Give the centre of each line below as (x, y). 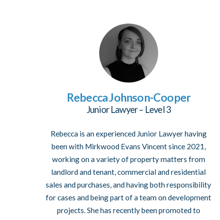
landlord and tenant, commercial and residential (129, 172)
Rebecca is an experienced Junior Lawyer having (128, 133)
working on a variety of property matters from (128, 159)
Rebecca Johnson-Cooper (129, 97)
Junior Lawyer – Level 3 (129, 110)
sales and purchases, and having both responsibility (129, 184)
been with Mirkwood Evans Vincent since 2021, (128, 146)
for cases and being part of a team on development (129, 197)
